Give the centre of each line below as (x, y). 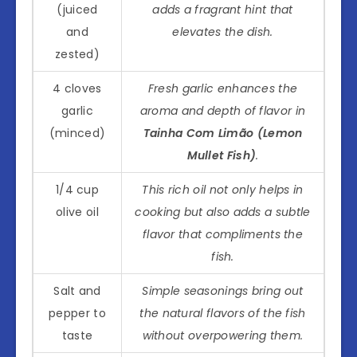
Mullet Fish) (222, 155)
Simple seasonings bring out (223, 290)
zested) (77, 54)
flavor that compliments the (223, 234)
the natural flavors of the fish (223, 313)
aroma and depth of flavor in (223, 110)
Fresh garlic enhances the (223, 88)
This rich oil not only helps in (223, 189)
